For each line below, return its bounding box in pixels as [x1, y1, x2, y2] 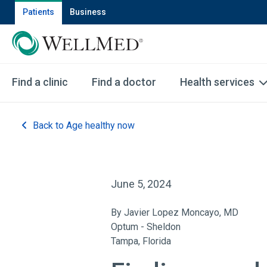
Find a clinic [12, 76, 68, 88]
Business [70, 7, 106, 17]
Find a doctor [92, 76, 156, 88]
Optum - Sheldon [111, 221, 181, 232]
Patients [23, 7, 54, 17]
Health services [180, 76, 254, 88]
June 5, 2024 [111, 178, 172, 190]
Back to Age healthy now [32, 120, 135, 131]
